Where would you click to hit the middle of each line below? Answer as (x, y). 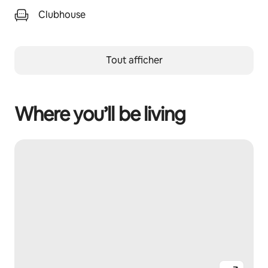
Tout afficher (134, 60)
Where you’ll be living (100, 114)
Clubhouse (62, 15)
